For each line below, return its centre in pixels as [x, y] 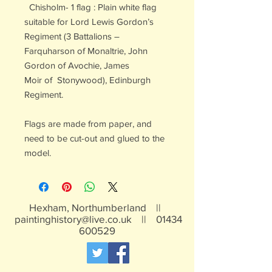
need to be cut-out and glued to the [94, 138]
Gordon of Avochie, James [77, 65]
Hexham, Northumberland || [97, 207]
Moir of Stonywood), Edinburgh [87, 80]
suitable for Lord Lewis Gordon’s [89, 22]
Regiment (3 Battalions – [72, 36]
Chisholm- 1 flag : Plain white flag [90, 7]
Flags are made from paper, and [88, 124]
